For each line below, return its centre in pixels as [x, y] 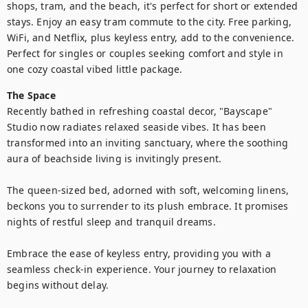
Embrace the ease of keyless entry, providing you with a [139, 253]
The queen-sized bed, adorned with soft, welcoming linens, [148, 190]
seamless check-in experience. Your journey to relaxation [142, 269]
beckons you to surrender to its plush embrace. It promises [148, 206]
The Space [31, 95]
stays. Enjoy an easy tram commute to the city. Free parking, [150, 22]
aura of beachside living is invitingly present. [114, 158]
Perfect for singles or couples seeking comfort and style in [145, 53]
